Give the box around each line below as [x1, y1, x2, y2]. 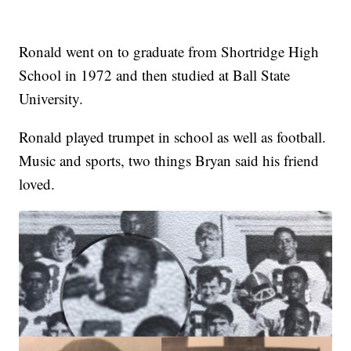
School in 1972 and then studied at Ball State [19, 65, 291, 85]
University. [19, 89, 84, 109]
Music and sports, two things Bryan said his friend [19, 150, 320, 171]
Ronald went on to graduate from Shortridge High [19, 42, 320, 62]
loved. [19, 174, 56, 194]
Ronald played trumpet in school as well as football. [19, 127, 327, 147]
